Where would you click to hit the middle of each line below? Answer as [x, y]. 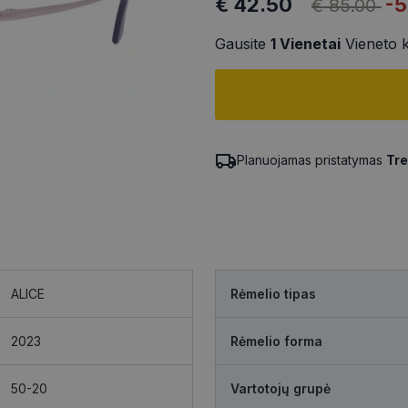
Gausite [243, 43]
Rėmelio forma [276, 342]
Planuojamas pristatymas [311, 159]
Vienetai [308, 43]
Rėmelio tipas [273, 294]
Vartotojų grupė [280, 389]
